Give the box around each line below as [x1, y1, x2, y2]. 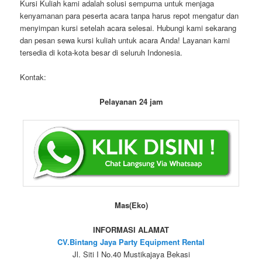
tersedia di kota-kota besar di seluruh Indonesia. [20, 46, 183, 58]
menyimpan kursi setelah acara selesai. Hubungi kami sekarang [20, 22, 237, 33]
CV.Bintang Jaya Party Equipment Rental [57, 236, 205, 248]
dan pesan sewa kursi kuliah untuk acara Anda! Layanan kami [20, 34, 230, 46]
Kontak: [20, 71, 47, 83]
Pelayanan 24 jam [99, 96, 163, 108]
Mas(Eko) [114, 199, 148, 211]
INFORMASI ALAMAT [93, 224, 169, 236]
